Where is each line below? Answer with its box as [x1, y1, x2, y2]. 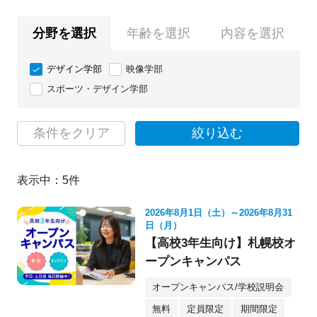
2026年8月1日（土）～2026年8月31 [144, 207, 292, 218]
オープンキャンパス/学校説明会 [152, 282, 284, 293]
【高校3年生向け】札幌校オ [144, 236, 296, 250]
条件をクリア [33, 125, 110, 140]
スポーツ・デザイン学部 [46, 83, 148, 94]
